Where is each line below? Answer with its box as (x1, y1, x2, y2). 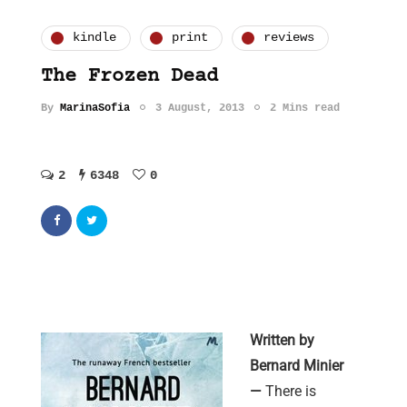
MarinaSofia (60, 101, 130, 114)
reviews (263, 30, 314, 45)
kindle (73, 30, 116, 45)
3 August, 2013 (155, 101, 244, 114)
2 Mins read (270, 101, 340, 114)
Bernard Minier (250, 357, 343, 375)
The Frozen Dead (41, 65, 218, 88)
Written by (250, 332, 314, 350)
